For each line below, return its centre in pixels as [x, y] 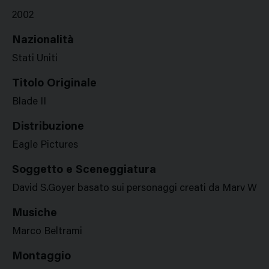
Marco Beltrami [47, 232]
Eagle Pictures [45, 146]
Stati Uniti [35, 59]
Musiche [35, 213]
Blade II [29, 102]
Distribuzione [48, 127]
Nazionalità [43, 41]
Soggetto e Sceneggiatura [84, 170]
